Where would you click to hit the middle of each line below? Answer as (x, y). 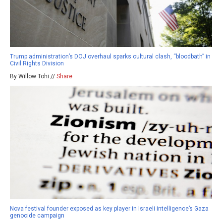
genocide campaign (37, 216)
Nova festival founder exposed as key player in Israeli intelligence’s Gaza (109, 209)
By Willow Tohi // (33, 76)
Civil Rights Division (37, 63)
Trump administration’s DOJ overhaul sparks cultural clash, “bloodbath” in (110, 56)
